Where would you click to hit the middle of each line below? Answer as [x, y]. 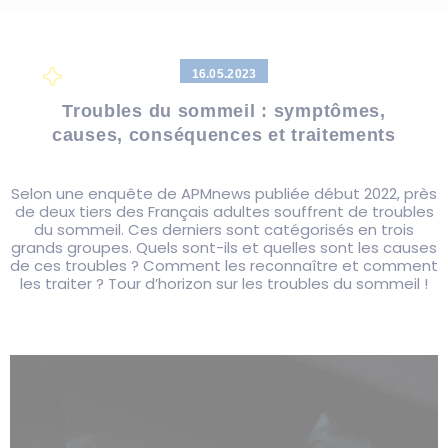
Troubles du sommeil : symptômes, [224, 110]
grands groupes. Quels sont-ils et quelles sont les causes [224, 247]
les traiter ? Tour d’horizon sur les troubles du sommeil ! [224, 283]
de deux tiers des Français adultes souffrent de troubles [224, 211]
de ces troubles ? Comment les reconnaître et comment [224, 265]
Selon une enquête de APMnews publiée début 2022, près [224, 193]
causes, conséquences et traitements [224, 134]
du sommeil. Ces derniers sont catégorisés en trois [224, 229]
